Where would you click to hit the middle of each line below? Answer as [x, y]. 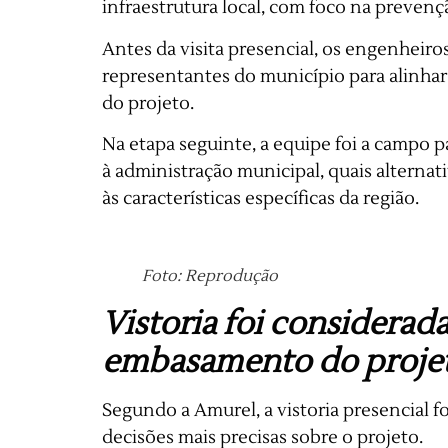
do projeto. [148, 103]
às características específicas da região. [260, 198]
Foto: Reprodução [210, 276]
